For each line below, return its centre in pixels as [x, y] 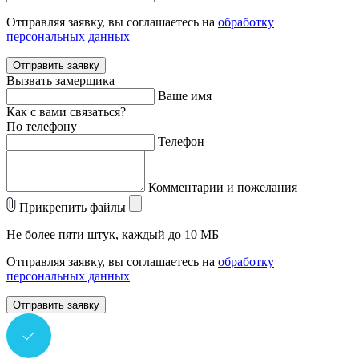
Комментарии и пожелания [223, 188]
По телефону [42, 127]
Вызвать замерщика [61, 81]
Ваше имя [185, 96]
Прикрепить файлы [73, 208]
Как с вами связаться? [66, 112]
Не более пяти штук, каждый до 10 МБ [113, 235]
